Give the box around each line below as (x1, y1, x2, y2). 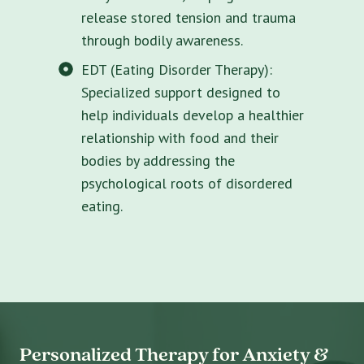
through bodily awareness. (81, 30, 243, 50)
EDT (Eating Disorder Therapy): (81, 59, 272, 79)
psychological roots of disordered (81, 173, 292, 193)
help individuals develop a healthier (81, 105, 304, 124)
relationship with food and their (81, 128, 279, 147)
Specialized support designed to (81, 82, 280, 102)
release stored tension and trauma (81, 7, 296, 27)
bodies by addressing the (81, 150, 235, 170)
